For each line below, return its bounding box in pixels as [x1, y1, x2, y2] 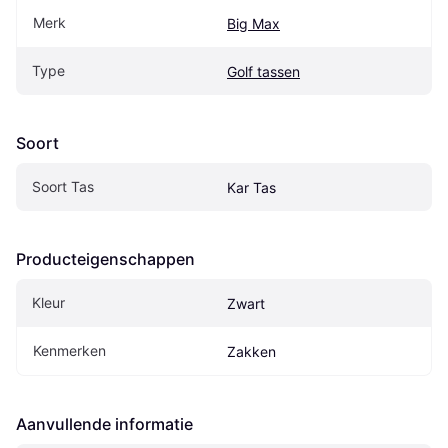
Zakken [227, 343, 276, 361]
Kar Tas [227, 179, 276, 197]
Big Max [227, 15, 280, 33]
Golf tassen [227, 63, 300, 81]
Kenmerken [33, 342, 106, 360]
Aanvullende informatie [16, 414, 193, 435]
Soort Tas [32, 178, 94, 196]
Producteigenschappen [16, 249, 195, 270]
